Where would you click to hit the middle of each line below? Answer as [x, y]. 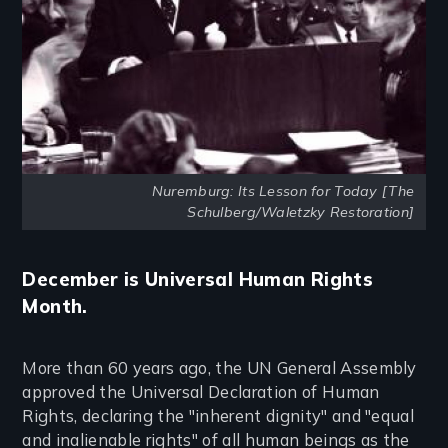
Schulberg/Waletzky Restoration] [301, 212]
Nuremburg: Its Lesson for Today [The [283, 191]
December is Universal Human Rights [198, 279]
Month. [55, 306]
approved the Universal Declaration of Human [201, 392]
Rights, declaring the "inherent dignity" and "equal [218, 416]
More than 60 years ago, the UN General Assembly [219, 368]
